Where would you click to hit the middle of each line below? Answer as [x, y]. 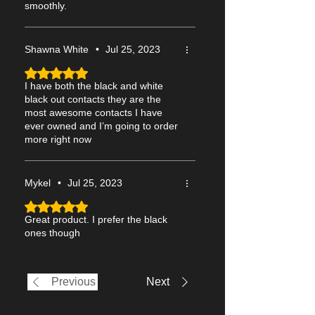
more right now [58, 139]
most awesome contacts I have [94, 112]
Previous [73, 281]
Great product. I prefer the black [96, 219]
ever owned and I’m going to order [101, 126]
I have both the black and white [94, 85]
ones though [52, 232]
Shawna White [57, 50]
